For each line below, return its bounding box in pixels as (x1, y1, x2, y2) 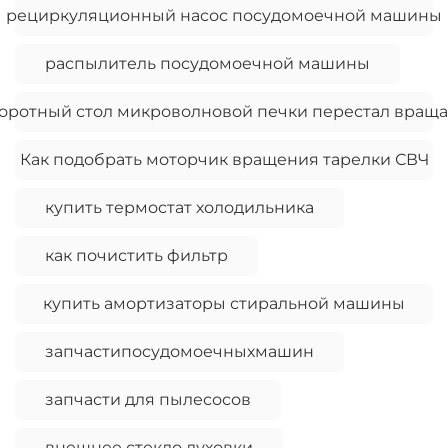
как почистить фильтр (45, 246, 228, 266)
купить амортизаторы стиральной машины (43, 294, 405, 314)
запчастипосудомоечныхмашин (45, 342, 314, 362)
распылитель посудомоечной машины (45, 54, 370, 74)
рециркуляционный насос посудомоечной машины (6, 6, 442, 26)
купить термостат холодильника (45, 198, 314, 218)
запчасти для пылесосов (45, 390, 251, 410)
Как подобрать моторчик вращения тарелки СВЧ (19, 150, 429, 170)
